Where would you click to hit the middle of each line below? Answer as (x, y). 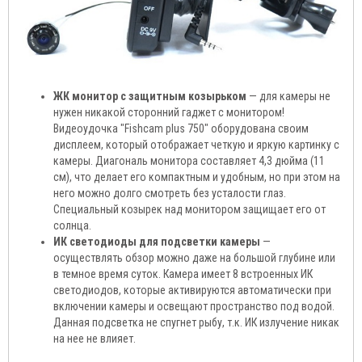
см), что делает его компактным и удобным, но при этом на (197, 177)
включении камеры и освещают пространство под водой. (194, 306)
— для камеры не (288, 96)
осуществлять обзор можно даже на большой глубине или (194, 257)
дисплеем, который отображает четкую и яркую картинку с (196, 144)
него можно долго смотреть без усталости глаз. (170, 193)
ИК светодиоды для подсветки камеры (157, 241)
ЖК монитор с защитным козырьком (150, 96)
